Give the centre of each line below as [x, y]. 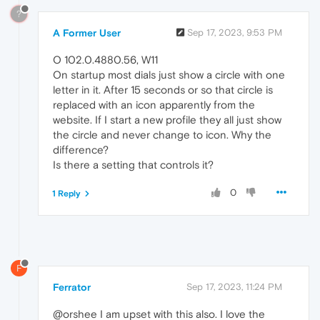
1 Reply [66, 193]
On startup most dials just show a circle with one [169, 74]
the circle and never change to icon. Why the [162, 134]
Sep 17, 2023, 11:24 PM [234, 286]
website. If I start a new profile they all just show [167, 119]
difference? [81, 149]
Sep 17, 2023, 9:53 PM [235, 32]
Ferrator [72, 287]
